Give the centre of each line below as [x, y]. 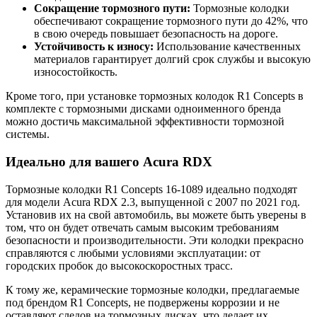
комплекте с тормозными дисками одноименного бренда [143, 109]
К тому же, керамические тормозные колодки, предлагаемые [152, 289]
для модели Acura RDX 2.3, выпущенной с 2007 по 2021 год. [153, 202]
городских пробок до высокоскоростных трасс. [119, 265]
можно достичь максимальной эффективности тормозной [145, 122]
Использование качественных [227, 47]
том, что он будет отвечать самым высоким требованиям [142, 227]
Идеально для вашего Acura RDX [109, 161]
